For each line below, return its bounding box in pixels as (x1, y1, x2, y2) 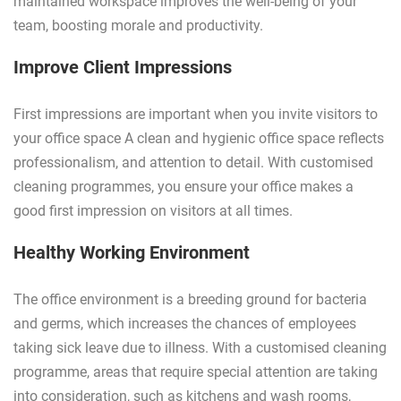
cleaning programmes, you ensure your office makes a (13, 178, 354, 196)
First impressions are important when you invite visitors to (13, 106, 378, 124)
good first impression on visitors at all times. (13, 202, 293, 220)
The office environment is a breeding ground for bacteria (13, 291, 367, 309)
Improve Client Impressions (13, 56, 232, 79)
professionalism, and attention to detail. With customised (13, 154, 373, 172)
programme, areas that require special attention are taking (13, 363, 378, 381)
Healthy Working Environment (13, 242, 250, 264)
